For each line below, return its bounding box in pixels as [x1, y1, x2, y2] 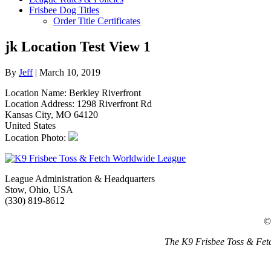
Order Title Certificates [53, 16, 140, 26]
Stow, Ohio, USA [5, 184, 73, 195]
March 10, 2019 [39, 67, 100, 77]
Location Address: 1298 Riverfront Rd [5, 98, 152, 109]
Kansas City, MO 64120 [5, 109, 98, 120]
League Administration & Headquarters [5, 173, 155, 184]
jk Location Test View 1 [5, 38, 151, 54]
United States [5, 120, 56, 131]
